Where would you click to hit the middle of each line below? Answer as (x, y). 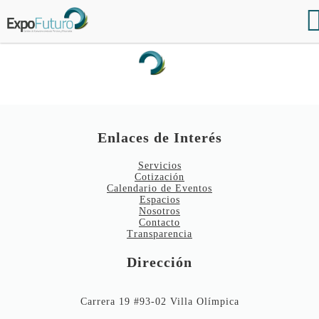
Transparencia (159, 234)
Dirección (159, 262)
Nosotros (159, 211)
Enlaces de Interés (159, 137)
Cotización (159, 177)
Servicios (159, 165)
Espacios (159, 199)
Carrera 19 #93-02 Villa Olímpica (159, 301)
